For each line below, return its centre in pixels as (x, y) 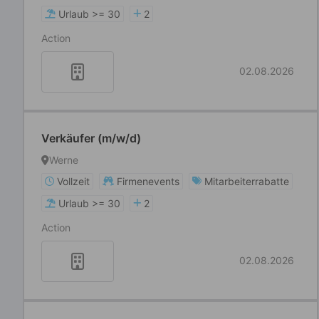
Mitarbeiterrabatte (247, 181)
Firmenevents (148, 181)
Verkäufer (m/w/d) (91, 138)
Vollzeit (73, 181)
